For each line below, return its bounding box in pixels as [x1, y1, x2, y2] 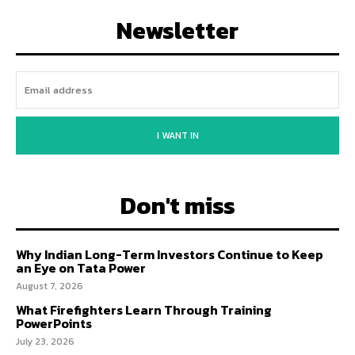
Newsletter [116, 12, 239, 48]
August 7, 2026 [16, 278, 83, 293]
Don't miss [120, 187, 235, 223]
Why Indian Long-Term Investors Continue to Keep [16, 244, 323, 264]
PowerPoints [16, 313, 92, 333]
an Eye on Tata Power [16, 258, 146, 277]
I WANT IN [156, 128, 199, 143]
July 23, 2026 [16, 334, 74, 349]
